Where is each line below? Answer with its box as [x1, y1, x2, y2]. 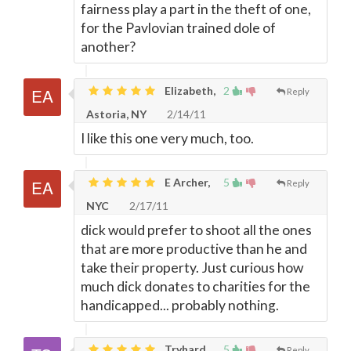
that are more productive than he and [81, 241, 307, 257]
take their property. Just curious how [81, 259, 303, 276]
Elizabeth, [162, 84, 215, 97]
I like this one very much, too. [81, 130, 254, 147]
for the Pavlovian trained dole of [81, 20, 276, 36]
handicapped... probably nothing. [81, 297, 279, 313]
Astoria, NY [86, 107, 147, 121]
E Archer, [162, 175, 210, 189]
